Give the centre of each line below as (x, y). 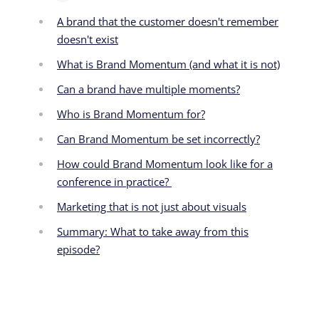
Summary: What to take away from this (153, 232)
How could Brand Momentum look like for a (165, 164)
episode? (78, 250)
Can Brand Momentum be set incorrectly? (158, 139)
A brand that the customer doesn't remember (168, 22)
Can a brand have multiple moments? (148, 89)
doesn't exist (88, 40)
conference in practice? (114, 182)
